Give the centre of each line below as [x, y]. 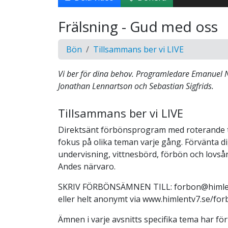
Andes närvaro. [87, 166]
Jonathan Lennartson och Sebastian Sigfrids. [136, 86]
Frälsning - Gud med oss [138, 26]
